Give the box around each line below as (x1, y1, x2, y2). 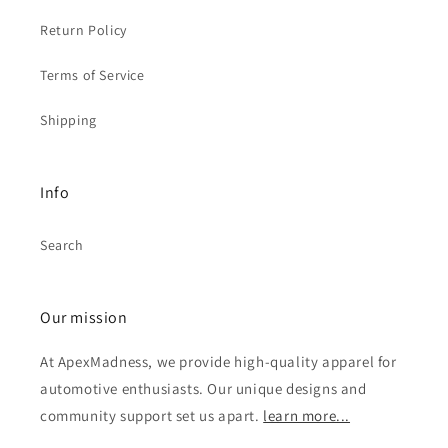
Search (40, 236, 84, 255)
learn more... (263, 406, 351, 426)
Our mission (40, 307, 128, 329)
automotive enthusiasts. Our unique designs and (40, 379, 367, 399)
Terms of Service (40, 66, 145, 85)
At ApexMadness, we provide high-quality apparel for (40, 352, 397, 372)
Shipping (40, 111, 97, 130)
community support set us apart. (40, 406, 264, 426)
